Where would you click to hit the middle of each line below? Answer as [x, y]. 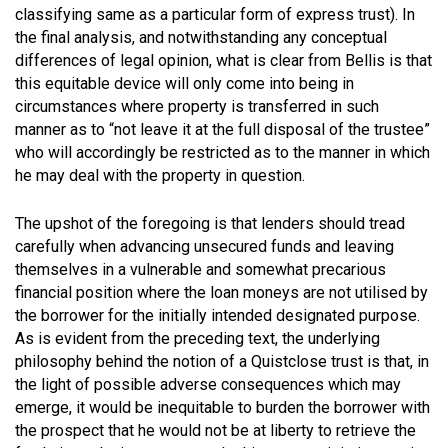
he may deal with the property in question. [160, 175]
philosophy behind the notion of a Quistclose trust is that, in [222, 361]
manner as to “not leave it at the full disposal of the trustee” [222, 129]
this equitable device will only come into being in [184, 83]
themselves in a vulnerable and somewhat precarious [200, 269]
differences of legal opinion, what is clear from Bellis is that [223, 60]
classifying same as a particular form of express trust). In [215, 14]
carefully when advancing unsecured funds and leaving [204, 246]
